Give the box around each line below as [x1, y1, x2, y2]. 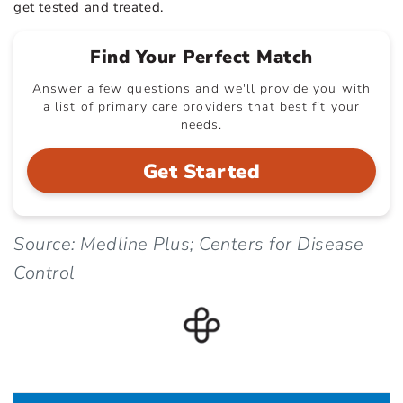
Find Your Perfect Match [90, 44, 313, 69]
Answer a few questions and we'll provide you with [32, 79, 371, 97]
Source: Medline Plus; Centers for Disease [13, 231, 364, 256]
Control [13, 260, 76, 285]
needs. [180, 115, 223, 133]
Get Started [142, 157, 261, 185]
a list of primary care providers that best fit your [42, 97, 361, 115]
